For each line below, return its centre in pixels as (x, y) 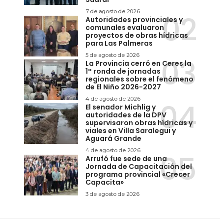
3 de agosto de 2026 (112, 194)
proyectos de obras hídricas (137, 36)
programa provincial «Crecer (138, 175)
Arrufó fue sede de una (126, 159)
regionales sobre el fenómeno (139, 79)
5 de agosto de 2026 (112, 55)
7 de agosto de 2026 (113, 12)
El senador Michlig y (121, 107)
